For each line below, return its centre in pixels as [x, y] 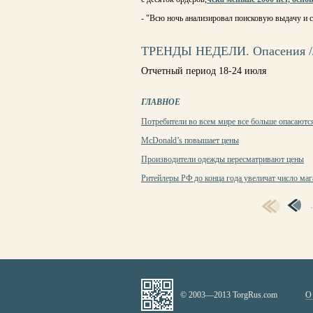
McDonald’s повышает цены [190, 140]
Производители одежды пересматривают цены [223, 159]
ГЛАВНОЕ [161, 102]
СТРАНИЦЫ [165, 209]
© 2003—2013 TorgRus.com [229, 295]
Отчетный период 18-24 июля [204, 71]
